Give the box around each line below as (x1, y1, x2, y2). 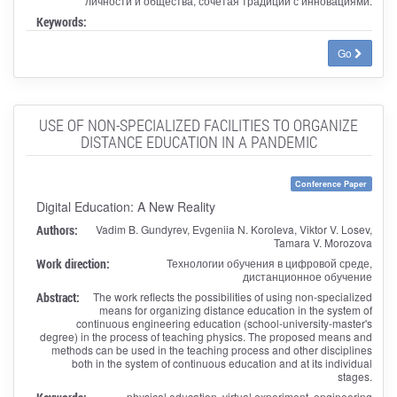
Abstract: (35, 288, 80, 306)
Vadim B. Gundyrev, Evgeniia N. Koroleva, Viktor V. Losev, (95, 221, 372, 237)
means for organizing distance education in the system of (98, 301, 372, 317)
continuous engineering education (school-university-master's (75, 315, 372, 331)
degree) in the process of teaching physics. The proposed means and (39, 328, 372, 344)
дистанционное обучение (242, 268, 372, 284)
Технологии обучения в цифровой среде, (166, 254, 372, 270)
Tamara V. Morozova (273, 234, 372, 250)
